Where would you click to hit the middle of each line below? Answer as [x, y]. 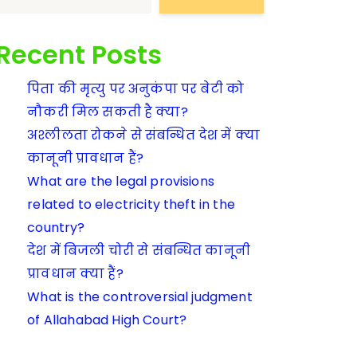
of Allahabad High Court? [107, 320]
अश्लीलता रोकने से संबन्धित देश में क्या [143, 135]
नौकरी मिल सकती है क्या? [108, 112]
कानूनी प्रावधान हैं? [86, 159]
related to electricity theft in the [131, 205]
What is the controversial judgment [140, 297]
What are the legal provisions [121, 182]
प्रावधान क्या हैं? [75, 274]
